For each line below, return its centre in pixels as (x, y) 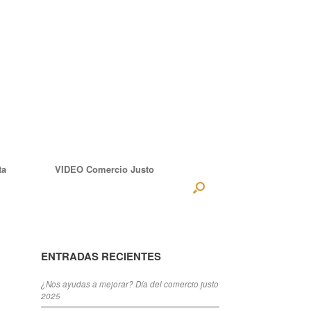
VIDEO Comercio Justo (104, 169)
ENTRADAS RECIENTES (101, 256)
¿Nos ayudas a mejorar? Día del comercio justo (130, 284)
